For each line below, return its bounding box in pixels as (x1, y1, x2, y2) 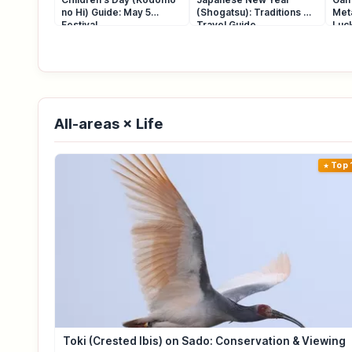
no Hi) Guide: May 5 (61, 6, 151, 19)
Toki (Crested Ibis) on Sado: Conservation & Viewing (63, 335, 346, 348)
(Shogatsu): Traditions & (196, 6, 311, 19)
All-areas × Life (54, 115, 163, 133)
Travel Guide (196, 19, 257, 31)
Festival (61, 19, 97, 31)
